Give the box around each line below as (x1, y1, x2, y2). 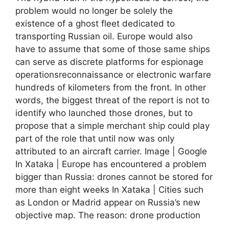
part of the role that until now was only (15, 133, 174, 144)
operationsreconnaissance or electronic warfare (15, 69, 211, 80)
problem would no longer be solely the (15, 5, 173, 16)
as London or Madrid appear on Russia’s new (15, 197, 200, 208)
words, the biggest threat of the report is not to (15, 95, 210, 105)
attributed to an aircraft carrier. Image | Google (15, 146, 207, 156)
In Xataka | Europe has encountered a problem (15, 158, 207, 169)
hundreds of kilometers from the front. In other (15, 82, 206, 93)
